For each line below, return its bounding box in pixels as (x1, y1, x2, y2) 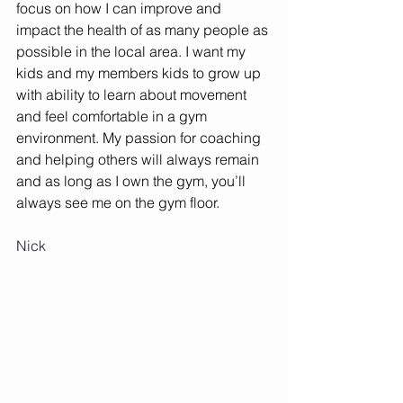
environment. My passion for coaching (16, 129, 264, 147)
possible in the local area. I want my (16, 42, 249, 60)
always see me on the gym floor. (16, 193, 223, 211)
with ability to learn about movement (16, 85, 250, 103)
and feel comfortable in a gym (16, 107, 210, 125)
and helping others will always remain (16, 150, 263, 168)
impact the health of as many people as (16, 21, 272, 39)
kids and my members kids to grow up (16, 64, 264, 82)
